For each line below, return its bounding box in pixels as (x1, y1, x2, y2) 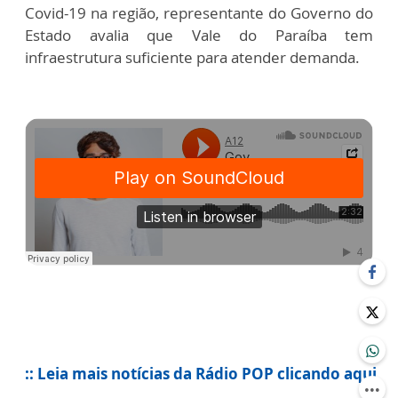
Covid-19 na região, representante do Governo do (25, 2, 373, 23)
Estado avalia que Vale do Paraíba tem (25, 24, 373, 45)
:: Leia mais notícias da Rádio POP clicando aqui (25, 362, 377, 384)
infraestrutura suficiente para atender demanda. (25, 46, 360, 68)
